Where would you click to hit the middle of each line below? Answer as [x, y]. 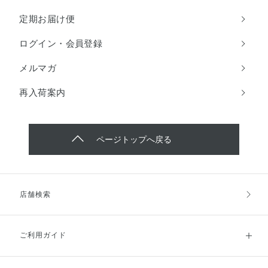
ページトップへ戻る [134, 139]
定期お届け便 [47, 19]
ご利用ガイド [43, 235]
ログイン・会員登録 [61, 43]
